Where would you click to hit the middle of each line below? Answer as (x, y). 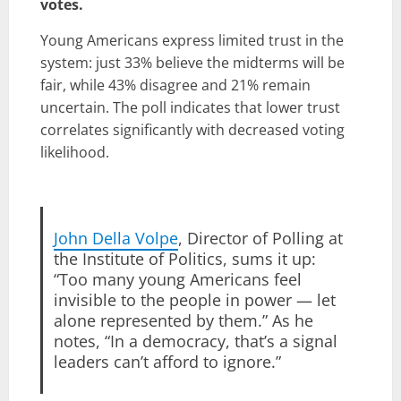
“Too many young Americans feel (177, 280)
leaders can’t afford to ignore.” (167, 362)
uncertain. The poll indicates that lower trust (190, 108)
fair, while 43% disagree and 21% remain (175, 85)
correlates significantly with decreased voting (192, 130)
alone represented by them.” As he (183, 321)
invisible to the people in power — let (194, 300)
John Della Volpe (115, 239)
